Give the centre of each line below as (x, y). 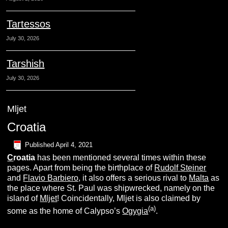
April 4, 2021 (74, 145)
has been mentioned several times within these (122, 158)
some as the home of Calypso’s (65, 211)
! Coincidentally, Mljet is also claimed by (129, 198)
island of (24, 198)
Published (40, 145)
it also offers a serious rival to (135, 178)
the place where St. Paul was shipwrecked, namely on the (111, 188)
